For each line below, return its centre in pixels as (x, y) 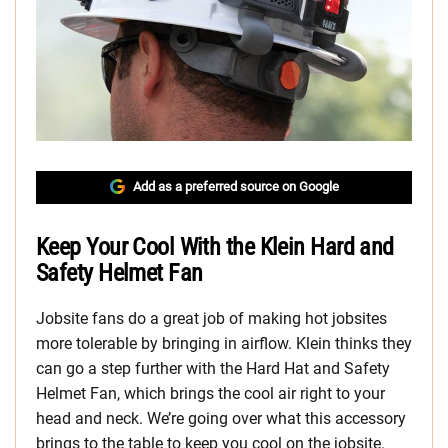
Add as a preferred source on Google (235, 187)
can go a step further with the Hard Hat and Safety (213, 369)
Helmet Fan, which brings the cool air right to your (210, 394)
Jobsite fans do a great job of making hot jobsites (211, 319)
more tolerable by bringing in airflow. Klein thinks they (224, 344)
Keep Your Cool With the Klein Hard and (215, 247)
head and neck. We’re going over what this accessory (221, 419)
